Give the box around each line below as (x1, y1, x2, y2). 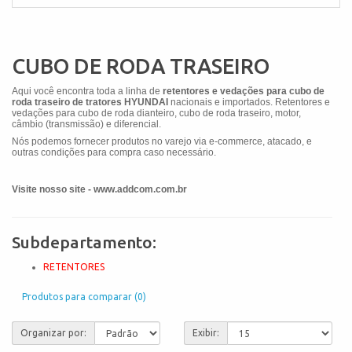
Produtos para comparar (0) (22, 291, 146, 302)
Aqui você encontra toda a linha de (12, 85, 163, 97)
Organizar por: (20, 328, 86, 339)
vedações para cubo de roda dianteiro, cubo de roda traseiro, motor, (12, 107, 301, 119)
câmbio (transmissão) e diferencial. (12, 118, 161, 130)
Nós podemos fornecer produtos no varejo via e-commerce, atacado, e (12, 136, 312, 148)
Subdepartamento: (12, 233, 156, 252)
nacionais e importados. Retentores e (170, 96, 330, 108)
